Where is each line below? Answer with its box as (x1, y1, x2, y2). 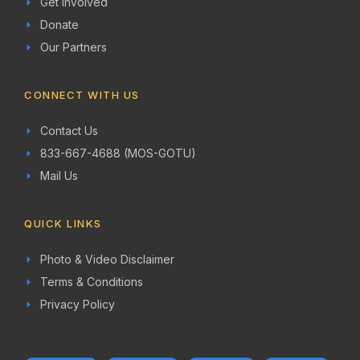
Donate (40, 18, 79, 31)
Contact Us (40, 124, 98, 137)
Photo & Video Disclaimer (40, 252, 174, 266)
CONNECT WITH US (24, 88, 140, 101)
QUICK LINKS (24, 217, 102, 230)
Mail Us (40, 169, 78, 182)
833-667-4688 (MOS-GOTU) (40, 146, 196, 160)
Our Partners (40, 40, 107, 54)
